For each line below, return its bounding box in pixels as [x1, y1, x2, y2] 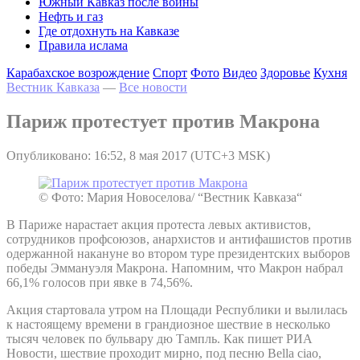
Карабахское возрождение [6, 66, 149, 80]
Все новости [119, 80, 187, 94]
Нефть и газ [39, 10, 103, 23]
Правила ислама [39, 39, 128, 52]
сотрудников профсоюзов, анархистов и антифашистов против [6, 231, 352, 246]
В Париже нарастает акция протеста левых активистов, [6, 217, 311, 231]
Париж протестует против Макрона [6, 110, 320, 132]
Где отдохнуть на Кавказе [39, 24, 179, 38]
